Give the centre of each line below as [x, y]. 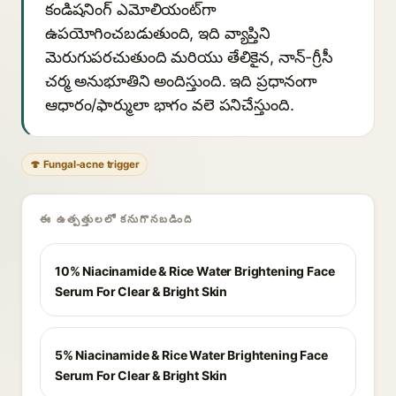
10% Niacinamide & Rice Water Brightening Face [195, 271]
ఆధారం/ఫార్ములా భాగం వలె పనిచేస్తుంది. [170, 105]
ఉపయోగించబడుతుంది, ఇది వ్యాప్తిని [158, 33]
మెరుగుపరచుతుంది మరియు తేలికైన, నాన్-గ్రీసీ [189, 57]
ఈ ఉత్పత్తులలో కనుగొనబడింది [116, 219]
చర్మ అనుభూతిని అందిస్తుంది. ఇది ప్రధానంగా [182, 81]
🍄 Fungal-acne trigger [85, 164]
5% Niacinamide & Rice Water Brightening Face [191, 355]
